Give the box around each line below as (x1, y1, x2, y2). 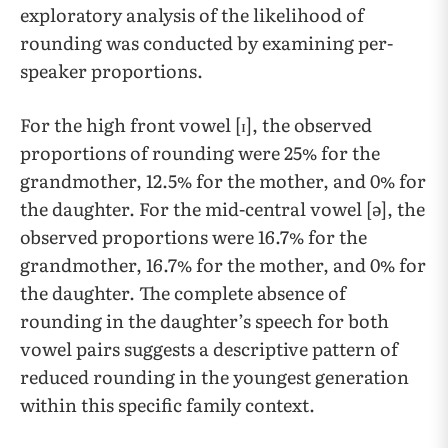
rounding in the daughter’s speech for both (20, 306, 389, 334)
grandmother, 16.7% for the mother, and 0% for (20, 250, 426, 278)
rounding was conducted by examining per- (20, 28, 393, 56)
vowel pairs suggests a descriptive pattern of (20, 334, 398, 362)
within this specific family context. (20, 390, 315, 418)
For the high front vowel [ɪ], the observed (20, 110, 372, 138)
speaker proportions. (20, 56, 203, 84)
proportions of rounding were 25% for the (20, 138, 380, 166)
